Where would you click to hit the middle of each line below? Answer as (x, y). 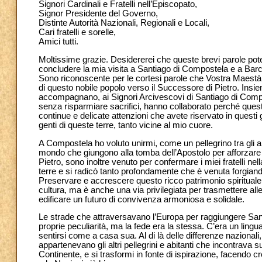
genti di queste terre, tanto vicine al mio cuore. (126, 125)
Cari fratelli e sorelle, (77, 32)
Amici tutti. (58, 42)
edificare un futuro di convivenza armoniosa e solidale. (142, 199)
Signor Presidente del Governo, (98, 14)
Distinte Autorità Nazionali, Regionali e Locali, (124, 23)
